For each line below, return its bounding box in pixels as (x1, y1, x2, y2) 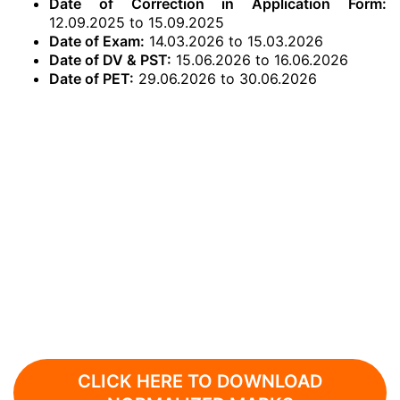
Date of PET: (49, 70, 134, 87)
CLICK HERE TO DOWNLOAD (78, 371, 322, 392)
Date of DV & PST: (49, 51, 171, 69)
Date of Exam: (49, 32, 145, 50)
